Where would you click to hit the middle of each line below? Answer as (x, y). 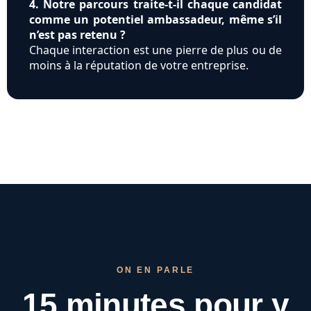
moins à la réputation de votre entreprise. (139, 66)
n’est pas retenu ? (77, 35)
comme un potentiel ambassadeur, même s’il (155, 20)
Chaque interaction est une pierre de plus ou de (155, 50)
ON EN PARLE (155, 270)
